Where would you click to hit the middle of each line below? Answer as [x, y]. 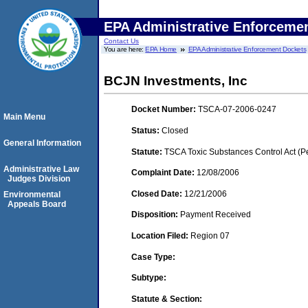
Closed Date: [158, 194]
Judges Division [39, 179]
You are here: [125, 49]
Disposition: [156, 215]
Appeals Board [37, 204]
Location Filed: [161, 235]
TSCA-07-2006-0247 [237, 110]
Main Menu [24, 117]
